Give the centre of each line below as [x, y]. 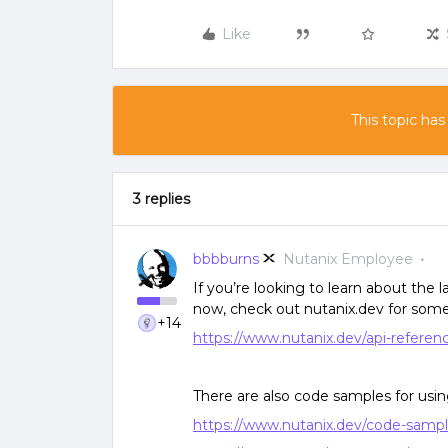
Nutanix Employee [348, 259]
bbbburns [226, 259]
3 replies [161, 199]
